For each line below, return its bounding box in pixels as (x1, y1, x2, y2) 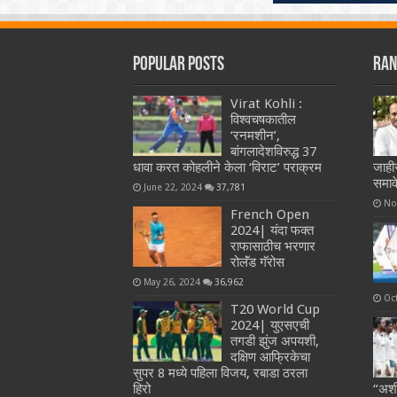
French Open (230, 206, 309, 223)
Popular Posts (132, 55, 224, 76)
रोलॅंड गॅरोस (230, 254, 284, 271)
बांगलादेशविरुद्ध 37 (230, 144, 316, 160)
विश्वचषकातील (230, 112, 296, 128)
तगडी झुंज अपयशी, (230, 333, 319, 350)
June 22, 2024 (143, 182, 202, 193)
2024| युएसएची (230, 317, 309, 334)
